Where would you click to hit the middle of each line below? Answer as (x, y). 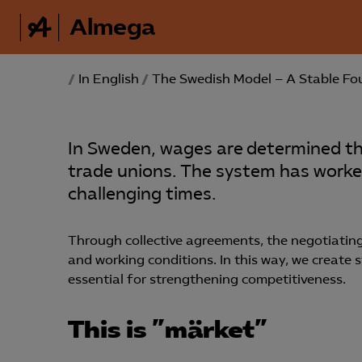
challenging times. (142, 194)
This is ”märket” (168, 329)
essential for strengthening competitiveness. (207, 279)
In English (109, 79)
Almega (113, 27)
